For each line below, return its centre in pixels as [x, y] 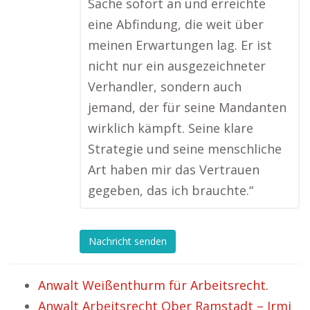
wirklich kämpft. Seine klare [171, 128]
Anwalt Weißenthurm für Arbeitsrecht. [153, 285]
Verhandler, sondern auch [165, 86]
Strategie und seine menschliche [185, 149]
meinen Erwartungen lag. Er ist [180, 45]
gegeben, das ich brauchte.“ [171, 190]
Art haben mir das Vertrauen [174, 170]
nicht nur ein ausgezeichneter [177, 66]
